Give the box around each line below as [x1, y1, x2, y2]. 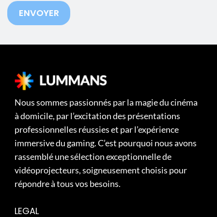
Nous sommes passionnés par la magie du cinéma [15, 97, 198, 108]
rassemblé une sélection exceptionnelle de [15, 151, 171, 162]
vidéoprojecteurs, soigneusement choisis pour [15, 165, 187, 176]
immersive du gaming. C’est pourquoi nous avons [15, 138, 197, 149]
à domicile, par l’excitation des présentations [15, 110, 180, 122]
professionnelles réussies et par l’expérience [15, 124, 179, 135]
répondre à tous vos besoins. [15, 178, 121, 189]
